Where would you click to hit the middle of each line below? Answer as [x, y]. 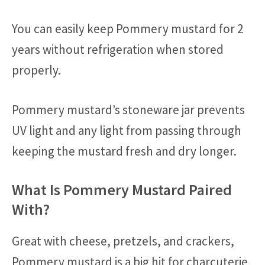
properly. [36, 70]
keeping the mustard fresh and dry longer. [124, 151]
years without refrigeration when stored [118, 50]
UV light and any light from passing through [127, 130]
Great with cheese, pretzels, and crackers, [123, 241]
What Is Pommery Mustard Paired [122, 190]
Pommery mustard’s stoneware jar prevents [128, 109]
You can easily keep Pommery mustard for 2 [127, 29]
